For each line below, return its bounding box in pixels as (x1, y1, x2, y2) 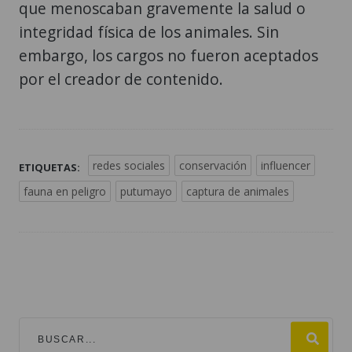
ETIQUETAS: (19, 160, 80, 175)
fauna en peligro (24, 184, 106, 200)
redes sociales (93, 158, 165, 174)
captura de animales (186, 184, 289, 200)
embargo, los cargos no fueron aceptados (19, 45, 318, 67)
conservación (179, 158, 247, 174)
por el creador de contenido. (19, 68, 223, 90)
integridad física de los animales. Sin (19, 21, 279, 43)
